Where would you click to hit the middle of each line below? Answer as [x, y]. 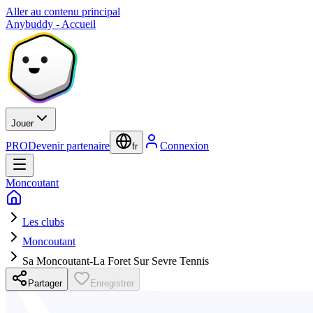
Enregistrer [112, 283]
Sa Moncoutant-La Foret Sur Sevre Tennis [116, 261]
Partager [45, 283]
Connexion [184, 146]
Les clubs [43, 222]
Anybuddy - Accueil [51, 24]
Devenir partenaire [69, 146]
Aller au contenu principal [63, 12]
